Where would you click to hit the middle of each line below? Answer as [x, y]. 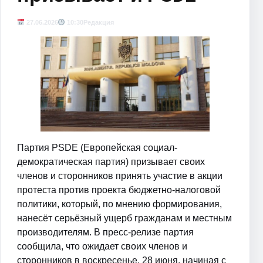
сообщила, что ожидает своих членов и [102, 246]
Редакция [99, 22]
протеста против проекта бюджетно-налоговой [119, 190]
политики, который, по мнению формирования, [119, 204]
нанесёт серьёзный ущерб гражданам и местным [124, 218]
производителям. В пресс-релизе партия [105, 232]
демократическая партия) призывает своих [111, 161]
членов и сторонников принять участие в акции [120, 176]
